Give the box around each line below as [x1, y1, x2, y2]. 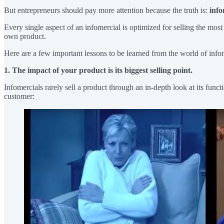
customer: [4, 91, 34, 100]
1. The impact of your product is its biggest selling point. [4, 65, 192, 74]
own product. [4, 31, 46, 40]
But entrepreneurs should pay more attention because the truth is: [4, 5, 209, 14]
